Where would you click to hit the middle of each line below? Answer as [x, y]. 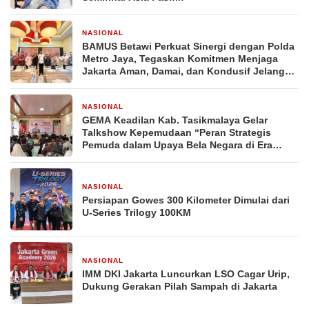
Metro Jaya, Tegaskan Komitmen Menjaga [180, 59]
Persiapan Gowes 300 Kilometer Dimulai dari [186, 200]
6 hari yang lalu [159, 107]
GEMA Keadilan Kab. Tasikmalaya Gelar [175, 120]
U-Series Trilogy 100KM [137, 212]
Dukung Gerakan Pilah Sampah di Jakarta [180, 286]
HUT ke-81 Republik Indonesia [153, 83]
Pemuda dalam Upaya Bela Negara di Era [177, 145]
